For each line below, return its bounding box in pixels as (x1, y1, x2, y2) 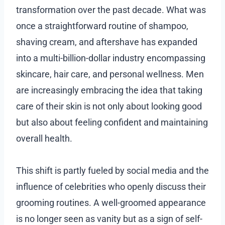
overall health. (16, 133, 72, 144)
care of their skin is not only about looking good (16, 100, 202, 111)
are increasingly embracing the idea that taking (16, 84, 202, 95)
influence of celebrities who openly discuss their (16, 181, 206, 192)
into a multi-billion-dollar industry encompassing (16, 52, 205, 63)
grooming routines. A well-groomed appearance (16, 197, 206, 208)
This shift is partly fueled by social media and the (16, 165, 209, 176)
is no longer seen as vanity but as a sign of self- (16, 213, 202, 224)
